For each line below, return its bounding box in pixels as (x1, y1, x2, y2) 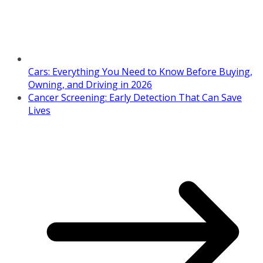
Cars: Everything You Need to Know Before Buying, (28, 65, 252, 78)
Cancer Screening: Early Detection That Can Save (28, 90, 242, 104)
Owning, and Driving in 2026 (28, 77, 152, 91)
